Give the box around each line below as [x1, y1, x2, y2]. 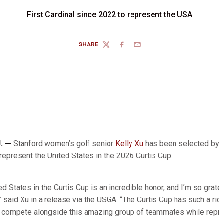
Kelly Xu [115, 139, 143, 148]
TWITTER [101, 44, 128, 52]
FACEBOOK [117, 44, 149, 52]
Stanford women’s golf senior [13, 139, 115, 148]
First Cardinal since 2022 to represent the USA [27, 10, 192, 19]
